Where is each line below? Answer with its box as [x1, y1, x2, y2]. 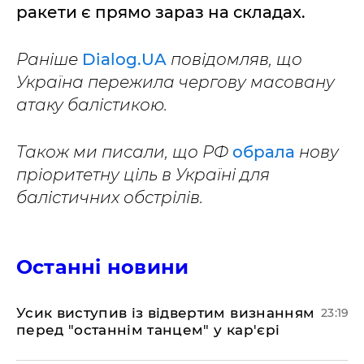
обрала [232, 142, 299, 162]
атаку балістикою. [16, 95, 167, 115]
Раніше [16, 50, 82, 70]
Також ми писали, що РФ [16, 142, 232, 162]
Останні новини [16, 255, 189, 279]
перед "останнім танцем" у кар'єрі [16, 322, 280, 339]
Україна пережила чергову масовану [16, 72, 335, 93]
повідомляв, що [171, 50, 302, 70]
